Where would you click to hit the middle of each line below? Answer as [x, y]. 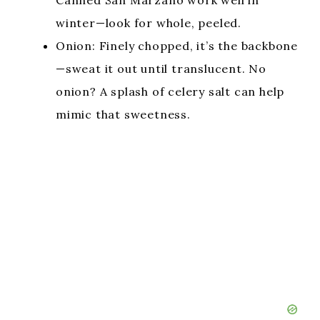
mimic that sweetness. [123, 114]
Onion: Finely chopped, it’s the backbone [177, 46]
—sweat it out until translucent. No [161, 69]
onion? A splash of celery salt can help [170, 91]
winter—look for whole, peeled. [149, 23]
